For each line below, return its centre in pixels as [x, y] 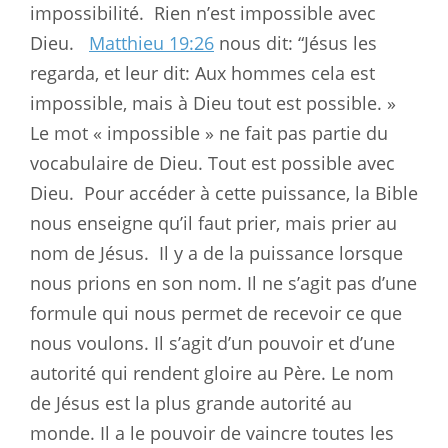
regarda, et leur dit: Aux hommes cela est [202, 72]
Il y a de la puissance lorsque [281, 252]
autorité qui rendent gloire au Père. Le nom [212, 372]
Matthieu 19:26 [151, 42]
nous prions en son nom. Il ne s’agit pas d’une [223, 282]
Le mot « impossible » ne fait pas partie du [209, 132]
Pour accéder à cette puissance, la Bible [251, 192]
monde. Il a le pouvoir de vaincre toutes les [212, 432]
